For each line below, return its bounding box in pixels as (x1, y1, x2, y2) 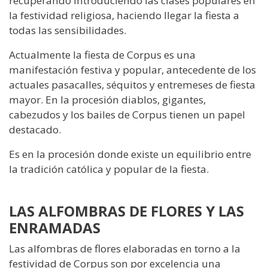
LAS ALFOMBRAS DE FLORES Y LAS (9, 200, 244, 221)
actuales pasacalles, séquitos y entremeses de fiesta (9, 77, 255, 92)
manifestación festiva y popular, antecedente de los (9, 62, 256, 77)
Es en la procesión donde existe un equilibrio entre (9, 147, 251, 161)
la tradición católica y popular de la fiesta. (9, 162, 209, 176)
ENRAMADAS (9, 217, 100, 237)
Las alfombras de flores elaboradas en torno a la (9, 241, 240, 255)
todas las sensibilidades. (9, 23, 126, 37)
